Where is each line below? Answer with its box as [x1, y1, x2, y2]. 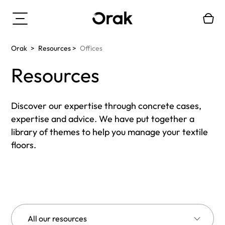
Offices [80, 44, 102, 53]
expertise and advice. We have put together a [11, 113, 194, 125]
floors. [11, 139, 36, 151]
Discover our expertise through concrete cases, [11, 100, 201, 111]
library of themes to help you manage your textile [11, 126, 208, 138]
